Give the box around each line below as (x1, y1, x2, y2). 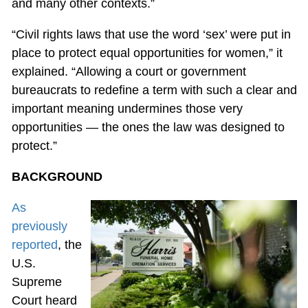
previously (11, 219, 67, 234)
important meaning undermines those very (11, 102, 243, 116)
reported (11, 238, 58, 252)
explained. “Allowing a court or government (11, 65, 246, 79)
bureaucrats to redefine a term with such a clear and (11, 83, 297, 98)
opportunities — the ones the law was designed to (11, 120, 285, 135)
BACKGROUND (11, 170, 102, 184)
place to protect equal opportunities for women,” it (11, 46, 283, 60)
